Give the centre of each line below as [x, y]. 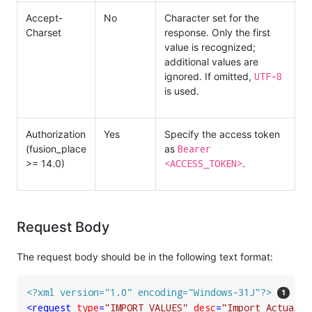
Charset [44, 32]
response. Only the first [217, 32]
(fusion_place [56, 148]
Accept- [44, 17]
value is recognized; [210, 47]
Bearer [194, 148]
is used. [182, 91]
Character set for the [212, 17]
